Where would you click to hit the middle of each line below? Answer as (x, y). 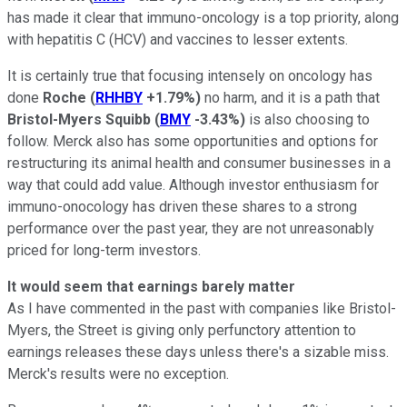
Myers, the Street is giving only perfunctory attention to (182, 330)
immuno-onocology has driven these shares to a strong (182, 206)
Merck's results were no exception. (118, 373)
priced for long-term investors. (104, 250)
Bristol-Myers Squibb (79, 119)
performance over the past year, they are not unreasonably (191, 228)
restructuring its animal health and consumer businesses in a (199, 163)
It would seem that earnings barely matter (151, 286)
